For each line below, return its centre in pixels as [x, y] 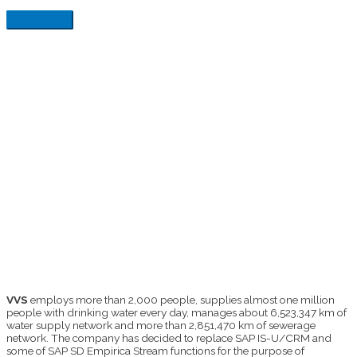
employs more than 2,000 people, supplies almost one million [181, 299]
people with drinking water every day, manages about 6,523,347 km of [177, 312]
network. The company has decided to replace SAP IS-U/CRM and [169, 337]
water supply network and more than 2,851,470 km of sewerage [161, 325]
